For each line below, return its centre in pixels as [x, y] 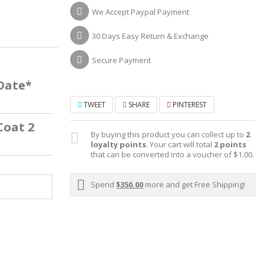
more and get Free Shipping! [194, 185]
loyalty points [119, 145]
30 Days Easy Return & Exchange [151, 36]
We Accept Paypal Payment [141, 12]
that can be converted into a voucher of [162, 155]
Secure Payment [122, 60]
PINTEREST [189, 105]
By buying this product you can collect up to [169, 135]
